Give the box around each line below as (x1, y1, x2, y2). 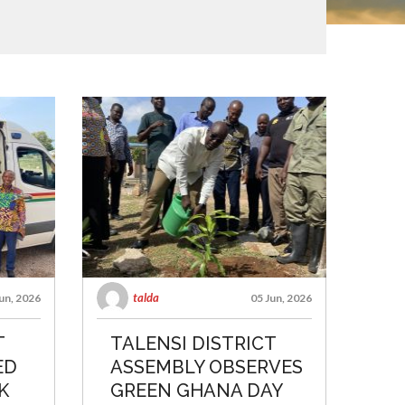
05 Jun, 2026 (250, 291, 312, 305)
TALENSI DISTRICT (110, 333, 276, 354)
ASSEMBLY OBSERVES (110, 356, 303, 378)
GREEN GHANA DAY (110, 380, 282, 401)
